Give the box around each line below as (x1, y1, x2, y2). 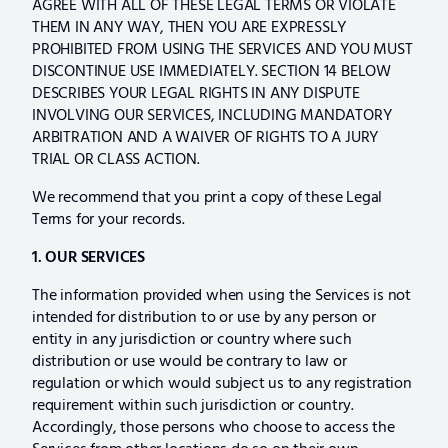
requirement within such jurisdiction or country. (32, 393, 354, 419)
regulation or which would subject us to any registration (32, 371, 412, 397)
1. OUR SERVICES (32, 245, 145, 271)
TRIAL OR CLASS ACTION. (32, 147, 200, 173)
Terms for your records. (32, 207, 185, 233)
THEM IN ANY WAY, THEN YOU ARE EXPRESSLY (32, 15, 347, 41)
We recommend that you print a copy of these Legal (32, 185, 383, 211)
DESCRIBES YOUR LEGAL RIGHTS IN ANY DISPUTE (32, 81, 360, 107)
